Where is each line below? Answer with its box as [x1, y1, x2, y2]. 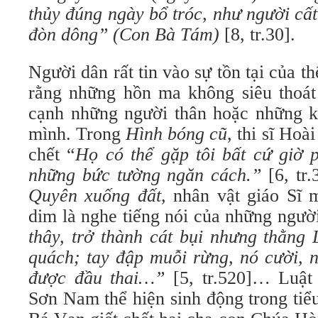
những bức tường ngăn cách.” [28, 165, 268, 185]
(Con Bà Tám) [113, 24, 224, 45]
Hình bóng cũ [126, 124, 228, 144]
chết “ [28, 144, 76, 165]
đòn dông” [28, 24, 108, 45]
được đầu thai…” [28, 268, 165, 288]
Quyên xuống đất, [28, 185, 174, 206]
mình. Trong [28, 124, 126, 144]
